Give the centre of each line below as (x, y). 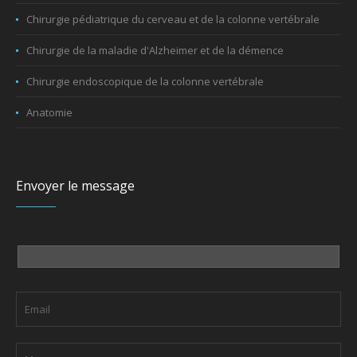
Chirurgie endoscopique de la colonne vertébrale (145, 81)
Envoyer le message (76, 185)
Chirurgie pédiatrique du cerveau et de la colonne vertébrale (173, 19)
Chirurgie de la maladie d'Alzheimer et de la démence (155, 50)
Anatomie (50, 112)
